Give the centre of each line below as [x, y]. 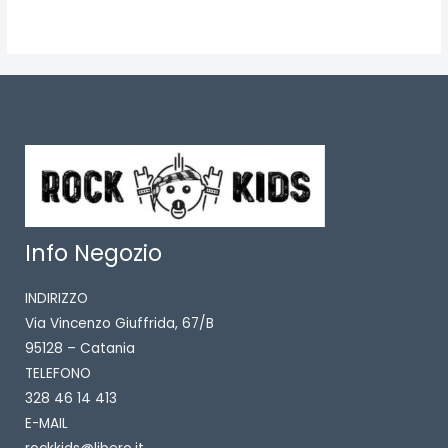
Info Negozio [93, 253]
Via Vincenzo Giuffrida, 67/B [119, 323]
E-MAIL [46, 423]
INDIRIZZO [56, 298]
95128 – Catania [80, 348]
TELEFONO [58, 373]
